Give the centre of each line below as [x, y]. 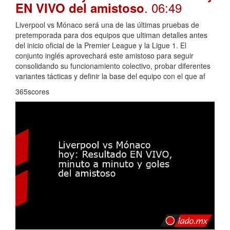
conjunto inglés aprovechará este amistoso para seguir [104, 55]
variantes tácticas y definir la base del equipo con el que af [110, 76]
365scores [32, 91]
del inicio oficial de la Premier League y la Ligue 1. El [101, 45]
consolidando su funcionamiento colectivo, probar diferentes [113, 65]
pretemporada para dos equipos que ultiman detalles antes [111, 35]
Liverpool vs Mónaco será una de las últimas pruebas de [107, 24]
